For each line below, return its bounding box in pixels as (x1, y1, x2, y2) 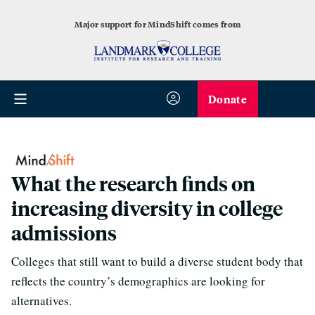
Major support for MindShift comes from (74, 18, 241, 30)
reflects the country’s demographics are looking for (11, 273, 265, 290)
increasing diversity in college (11, 195, 283, 221)
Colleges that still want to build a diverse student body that (11, 253, 303, 270)
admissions (11, 219, 117, 246)
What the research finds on (11, 170, 255, 197)
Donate (208, 91, 247, 107)
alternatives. (11, 292, 72, 309)
